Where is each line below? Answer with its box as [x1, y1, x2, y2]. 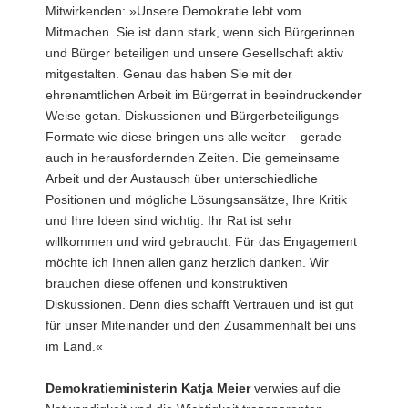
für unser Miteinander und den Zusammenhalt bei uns [46, 317, 356, 332]
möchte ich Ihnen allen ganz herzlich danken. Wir [46, 254, 329, 270]
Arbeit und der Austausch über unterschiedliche [46, 170, 318, 186]
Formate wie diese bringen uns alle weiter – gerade [46, 128, 342, 144]
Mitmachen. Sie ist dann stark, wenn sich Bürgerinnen [46, 24, 355, 39]
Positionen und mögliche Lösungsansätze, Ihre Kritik [46, 191, 347, 207]
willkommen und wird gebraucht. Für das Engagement [46, 233, 357, 249]
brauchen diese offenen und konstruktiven [46, 275, 288, 291]
